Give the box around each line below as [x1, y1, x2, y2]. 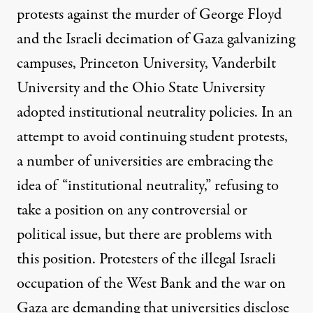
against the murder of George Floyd [64, 3, 282, 26]
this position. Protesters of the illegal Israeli [17, 247, 276, 270]
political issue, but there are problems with [17, 223, 272, 246]
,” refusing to [204, 174, 279, 197]
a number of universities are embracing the [17, 150, 273, 173]
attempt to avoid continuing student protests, [17, 125, 288, 148]
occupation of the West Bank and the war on [17, 272, 286, 295]
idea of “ [17, 174, 68, 197]
